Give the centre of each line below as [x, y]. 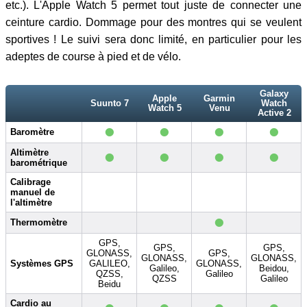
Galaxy [274, 94]
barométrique [39, 163]
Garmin [219, 99]
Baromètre [32, 132]
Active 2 [274, 113]
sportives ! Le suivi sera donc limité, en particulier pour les [153, 40]
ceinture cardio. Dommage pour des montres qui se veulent [153, 23]
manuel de [33, 193]
